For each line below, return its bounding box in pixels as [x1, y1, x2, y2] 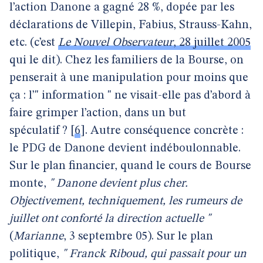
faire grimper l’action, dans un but [9, 107, 186, 119]
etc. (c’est [9, 37, 58, 49]
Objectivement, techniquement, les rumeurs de [9, 195, 242, 207]
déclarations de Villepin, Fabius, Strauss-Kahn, [9, 19, 252, 31]
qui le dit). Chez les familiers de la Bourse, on [9, 55, 244, 66]
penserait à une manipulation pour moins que [9, 72, 248, 84]
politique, [9, 248, 62, 260]
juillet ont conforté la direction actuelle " [9, 213, 211, 225]
